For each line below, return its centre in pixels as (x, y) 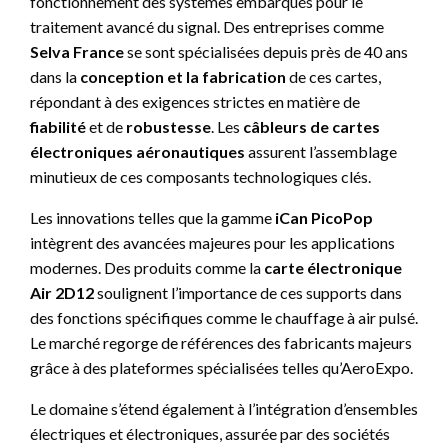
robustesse (168, 126)
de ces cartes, (333, 76)
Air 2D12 (62, 292)
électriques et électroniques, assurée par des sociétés (210, 433)
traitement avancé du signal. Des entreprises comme (207, 26)
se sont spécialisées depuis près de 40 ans (266, 51)
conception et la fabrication (183, 76)
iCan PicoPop (324, 217)
